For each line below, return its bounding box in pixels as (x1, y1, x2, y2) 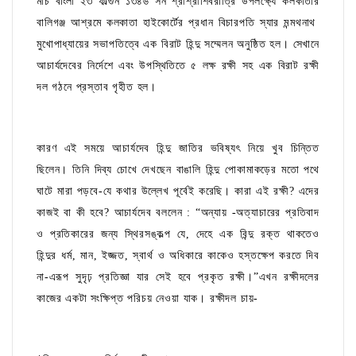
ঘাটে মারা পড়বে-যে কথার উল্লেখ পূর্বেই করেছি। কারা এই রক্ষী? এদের (37, 185, 319, 198)
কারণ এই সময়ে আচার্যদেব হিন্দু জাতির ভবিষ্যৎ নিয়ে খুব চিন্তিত (37, 142, 319, 155)
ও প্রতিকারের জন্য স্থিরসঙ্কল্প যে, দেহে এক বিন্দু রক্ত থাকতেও (37, 228, 319, 241)
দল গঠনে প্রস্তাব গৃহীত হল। (37, 81, 157, 94)
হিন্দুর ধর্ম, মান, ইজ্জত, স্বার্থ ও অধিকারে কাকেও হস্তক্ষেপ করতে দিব (37, 250, 319, 262)
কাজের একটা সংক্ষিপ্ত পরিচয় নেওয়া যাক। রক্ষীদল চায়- (37, 292, 259, 305)
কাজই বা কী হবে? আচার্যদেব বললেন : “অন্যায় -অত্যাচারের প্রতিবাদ (37, 207, 319, 219)
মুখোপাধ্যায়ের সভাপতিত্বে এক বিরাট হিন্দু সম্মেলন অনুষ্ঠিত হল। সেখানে (37, 38, 319, 51)
